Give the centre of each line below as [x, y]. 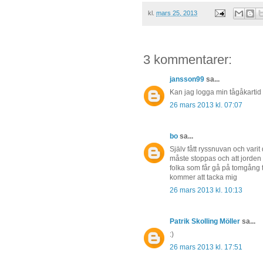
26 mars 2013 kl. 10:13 [206, 190]
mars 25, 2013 [177, 13]
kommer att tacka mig [203, 178]
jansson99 [187, 80]
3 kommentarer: [188, 60]
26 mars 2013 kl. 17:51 [206, 247]
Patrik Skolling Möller [205, 222]
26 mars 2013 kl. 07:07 [206, 105]
